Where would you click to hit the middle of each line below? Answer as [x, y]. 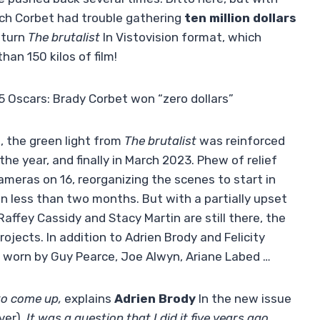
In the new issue [244, 299]
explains [89, 299]
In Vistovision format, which [181, 37]
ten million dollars [240, 18]
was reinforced [241, 141]
